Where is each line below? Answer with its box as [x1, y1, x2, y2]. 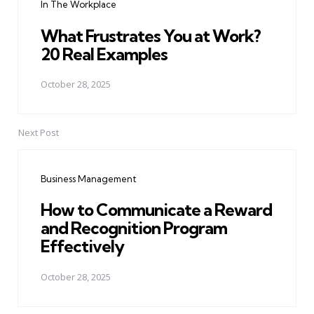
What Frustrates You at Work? [41, 25, 261, 46]
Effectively [41, 235, 124, 257]
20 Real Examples [41, 43, 168, 64]
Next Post [18, 126, 59, 139]
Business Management [41, 173, 137, 185]
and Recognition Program [41, 217, 227, 239]
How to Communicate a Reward [41, 199, 272, 221]
